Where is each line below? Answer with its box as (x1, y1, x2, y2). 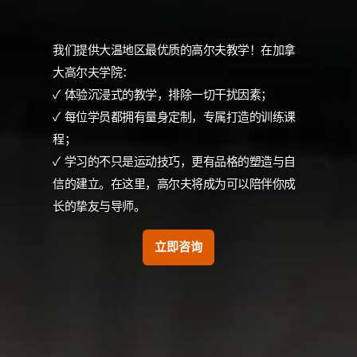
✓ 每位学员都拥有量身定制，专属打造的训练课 (53, 110, 296, 124)
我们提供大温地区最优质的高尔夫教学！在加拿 (53, 43, 296, 57)
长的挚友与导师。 (53, 199, 146, 214)
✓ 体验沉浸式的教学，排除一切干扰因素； (53, 88, 273, 102)
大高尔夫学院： (53, 65, 134, 80)
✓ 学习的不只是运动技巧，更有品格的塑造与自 (53, 155, 296, 169)
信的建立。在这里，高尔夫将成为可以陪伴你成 (53, 177, 296, 191)
